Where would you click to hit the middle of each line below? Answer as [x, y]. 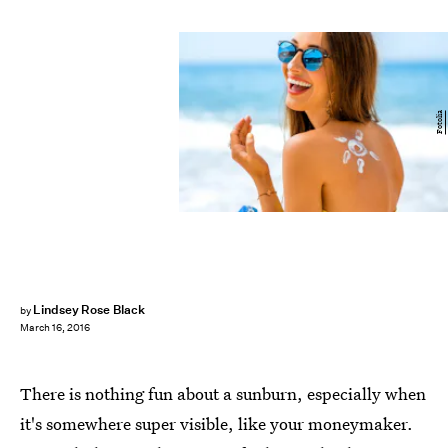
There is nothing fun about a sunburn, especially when [223, 393]
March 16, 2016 [55, 328]
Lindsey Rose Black [88, 309]
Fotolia [439, 121]
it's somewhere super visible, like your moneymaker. [216, 423]
